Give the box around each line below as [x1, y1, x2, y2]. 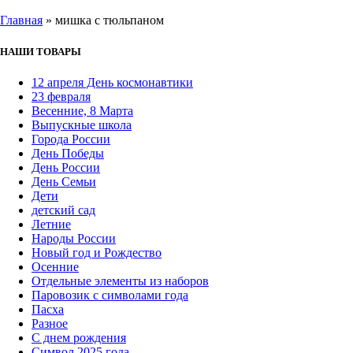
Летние [32, 217, 71, 231]
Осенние [32, 259, 79, 273]
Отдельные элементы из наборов [32, 273, 209, 288]
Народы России [32, 231, 116, 245]
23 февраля [32, 89, 91, 103]
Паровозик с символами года [32, 288, 188, 302]
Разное [32, 316, 68, 330]
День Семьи [32, 174, 96, 188]
